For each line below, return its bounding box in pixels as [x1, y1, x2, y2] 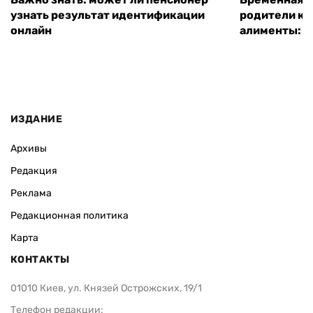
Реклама [10, 187, 52, 199]
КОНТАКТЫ [10, 253, 70, 265]
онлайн [10, 24, 52, 38]
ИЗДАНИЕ [10, 112, 62, 125]
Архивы [10, 142, 47, 154]
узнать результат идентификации [10, 8, 205, 22]
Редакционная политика [10, 209, 129, 221]
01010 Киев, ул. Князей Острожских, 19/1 [10, 282, 202, 294]
